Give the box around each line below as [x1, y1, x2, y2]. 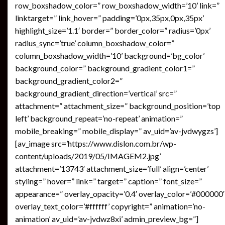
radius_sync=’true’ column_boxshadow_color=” [15, 38, 174, 48]
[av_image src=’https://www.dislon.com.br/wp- [15, 138, 176, 148]
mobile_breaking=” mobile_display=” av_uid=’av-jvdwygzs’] [15, 126, 218, 136]
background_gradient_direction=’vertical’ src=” [15, 88, 177, 98]
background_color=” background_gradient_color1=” [15, 63, 195, 73]
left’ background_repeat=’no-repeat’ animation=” [15, 113, 183, 123]
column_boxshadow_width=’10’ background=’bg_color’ [15, 50, 204, 60]
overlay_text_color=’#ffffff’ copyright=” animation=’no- [15, 201, 205, 211]
